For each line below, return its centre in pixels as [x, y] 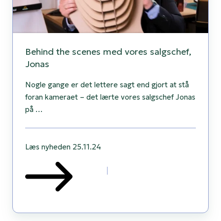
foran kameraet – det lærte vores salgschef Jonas [110, 97]
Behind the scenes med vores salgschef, [108, 52]
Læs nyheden [48, 147]
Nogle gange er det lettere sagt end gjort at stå [107, 85]
